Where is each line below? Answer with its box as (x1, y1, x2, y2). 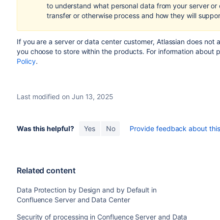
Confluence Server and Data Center (16, 195, 130, 204)
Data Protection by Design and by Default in (16, 186, 157, 194)
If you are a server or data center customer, (16, 37, 157, 46)
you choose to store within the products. (16, 47, 147, 55)
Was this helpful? (16, 124, 74, 133)
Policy (16, 57, 36, 65)
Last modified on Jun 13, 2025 (16, 92, 113, 101)
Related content (16, 165, 76, 175)
